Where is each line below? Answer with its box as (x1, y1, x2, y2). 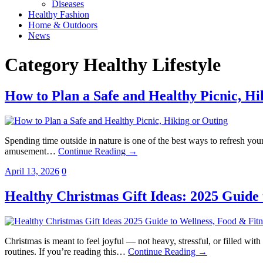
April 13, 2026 (5, 166, 59, 177)
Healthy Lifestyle (83, 53, 221, 75)
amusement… (5, 146, 58, 157)
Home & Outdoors (28, 20, 97, 31)
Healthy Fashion (28, 9, 89, 20)
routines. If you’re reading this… (5, 247, 128, 257)
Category (5, 53, 79, 75)
